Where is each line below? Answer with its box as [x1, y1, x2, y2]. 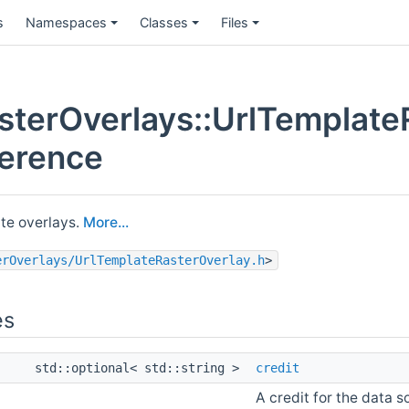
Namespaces [26, 14, 107, 30]
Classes [140, 14, 188, 30]
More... [83, 213, 129, 231]
